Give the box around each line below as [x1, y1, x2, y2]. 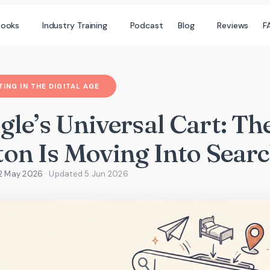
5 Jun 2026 [84, 169, 128, 180]
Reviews [217, 19, 249, 31]
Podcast [130, 19, 163, 31]
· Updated [45, 169, 85, 180]
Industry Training [42, 19, 108, 31]
